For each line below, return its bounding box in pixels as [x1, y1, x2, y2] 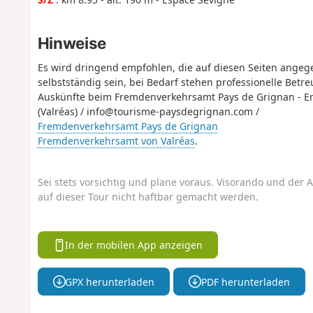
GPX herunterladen [65, 275, 155, 289]
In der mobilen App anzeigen [65, 238, 203, 252]
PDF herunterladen [201, 275, 290, 289]
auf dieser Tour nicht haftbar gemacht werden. [37, 190, 259, 204]
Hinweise [37, 33, 106, 52]
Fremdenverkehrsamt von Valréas [37, 133, 195, 147]
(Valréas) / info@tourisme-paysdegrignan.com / [37, 104, 259, 118]
